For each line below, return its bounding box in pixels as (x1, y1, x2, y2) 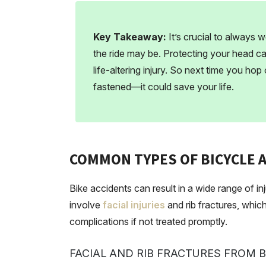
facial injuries (103, 199, 165, 211)
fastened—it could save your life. (93, 81, 234, 93)
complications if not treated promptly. (69, 216, 227, 227)
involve (69, 199, 103, 211)
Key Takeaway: (93, 31, 169, 43)
